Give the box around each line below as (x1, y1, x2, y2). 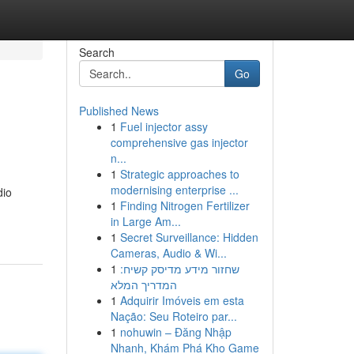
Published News (78, 103, 159, 119)
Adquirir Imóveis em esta (119, 292, 244, 308)
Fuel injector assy (119, 119, 208, 134)
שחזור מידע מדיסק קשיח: (119, 261, 239, 277)
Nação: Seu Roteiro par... (110, 308, 237, 324)
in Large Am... (110, 213, 181, 229)
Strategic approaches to (119, 166, 239, 182)
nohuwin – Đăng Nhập (119, 324, 232, 340)
